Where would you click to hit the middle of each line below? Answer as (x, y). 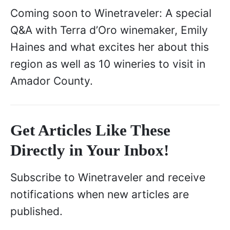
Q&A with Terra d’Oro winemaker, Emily (109, 30)
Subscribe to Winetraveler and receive (108, 177)
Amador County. (52, 81)
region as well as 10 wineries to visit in (108, 64)
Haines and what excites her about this (110, 47)
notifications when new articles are (100, 194)
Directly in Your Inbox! (90, 150)
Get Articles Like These (90, 130)
